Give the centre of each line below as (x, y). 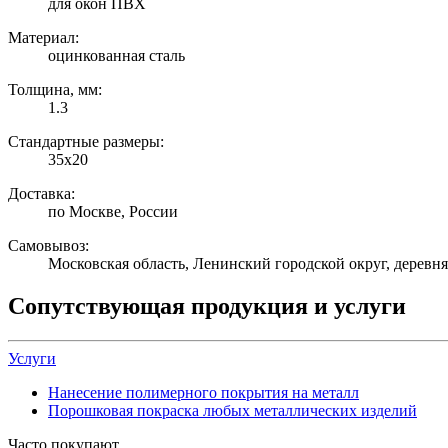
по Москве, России (113, 212)
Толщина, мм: (55, 90)
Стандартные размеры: (86, 142)
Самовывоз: (48, 246)
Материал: (43, 38)
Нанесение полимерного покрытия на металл (203, 393)
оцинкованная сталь (116, 56)
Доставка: (41, 194)
